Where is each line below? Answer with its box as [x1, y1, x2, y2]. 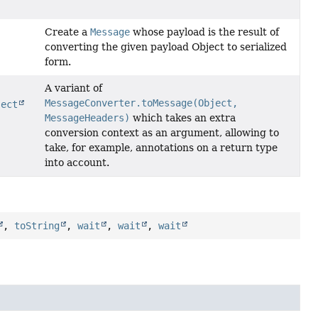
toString [14, 220, 60, 232]
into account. [44, 157, 109, 169]
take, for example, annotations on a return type [44, 142, 278, 154]
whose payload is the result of [129, 26, 279, 38]
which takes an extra [129, 112, 236, 124]
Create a [44, 26, 90, 38]
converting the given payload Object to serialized [44, 41, 287, 53]
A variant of [44, 82, 102, 94]
